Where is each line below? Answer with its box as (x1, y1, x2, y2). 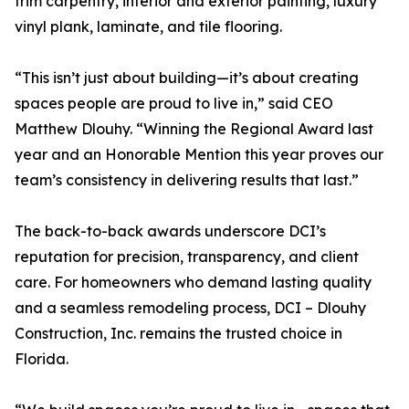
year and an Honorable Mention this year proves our (15, 145, 383, 163)
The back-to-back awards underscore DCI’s (15, 222, 326, 240)
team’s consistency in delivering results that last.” (15, 171, 359, 189)
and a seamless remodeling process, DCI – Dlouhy (15, 299, 366, 317)
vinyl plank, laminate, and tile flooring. (15, 17, 282, 36)
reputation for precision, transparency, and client (15, 247, 359, 266)
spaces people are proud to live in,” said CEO (15, 94, 333, 112)
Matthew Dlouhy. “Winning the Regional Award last (15, 120, 373, 138)
